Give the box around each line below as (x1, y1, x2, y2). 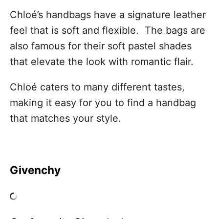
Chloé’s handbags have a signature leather (10, 9, 206, 21)
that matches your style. (10, 112, 121, 125)
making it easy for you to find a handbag (10, 97, 196, 109)
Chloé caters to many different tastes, (10, 81, 185, 93)
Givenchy (10, 163, 61, 177)
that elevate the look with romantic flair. (10, 56, 194, 68)
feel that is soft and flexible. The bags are (10, 24, 205, 37)
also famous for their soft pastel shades (10, 40, 192, 52)
